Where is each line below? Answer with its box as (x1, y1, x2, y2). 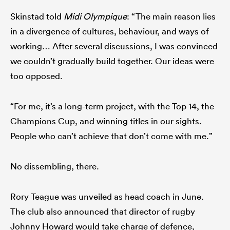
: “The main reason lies (127, 10, 216, 22)
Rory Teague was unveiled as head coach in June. (10, 190, 204, 202)
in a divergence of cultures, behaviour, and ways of (10, 25, 209, 36)
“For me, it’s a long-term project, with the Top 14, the (10, 100, 214, 111)
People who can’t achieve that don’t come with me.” (10, 130, 213, 141)
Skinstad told (10, 10, 64, 22)
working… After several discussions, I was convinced (10, 40, 218, 51)
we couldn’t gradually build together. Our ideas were (10, 55, 214, 66)
